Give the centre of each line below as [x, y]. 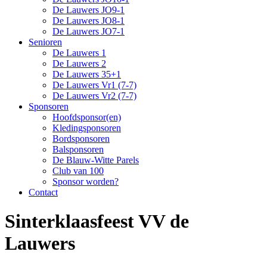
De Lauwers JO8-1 [89, 21]
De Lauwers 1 [79, 53]
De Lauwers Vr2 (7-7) [94, 96]
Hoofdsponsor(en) [87, 117]
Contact [43, 192]
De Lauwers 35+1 [87, 74]
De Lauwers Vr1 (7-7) [94, 85]
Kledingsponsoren [87, 128]
